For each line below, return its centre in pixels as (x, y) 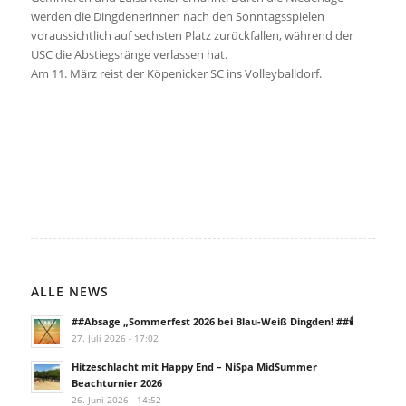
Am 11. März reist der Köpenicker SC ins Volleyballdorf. (176, 73)
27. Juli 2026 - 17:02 (115, 338)
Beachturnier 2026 (116, 382)
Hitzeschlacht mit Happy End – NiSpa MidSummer (194, 366)
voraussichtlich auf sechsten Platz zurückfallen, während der (192, 35)
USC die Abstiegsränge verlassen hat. (129, 54)
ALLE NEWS (69, 291)
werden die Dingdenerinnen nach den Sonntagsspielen (177, 16)
